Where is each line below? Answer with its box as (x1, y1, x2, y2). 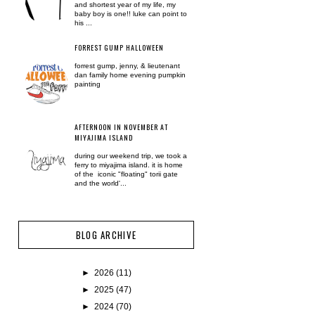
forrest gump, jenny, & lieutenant (75, 62, 180, 70)
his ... (75, 19, 92, 27)
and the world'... (75, 179, 127, 187)
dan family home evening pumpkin (75, 71, 186, 79)
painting (75, 80, 101, 88)
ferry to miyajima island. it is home (75, 161, 183, 169)
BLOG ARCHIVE (75, 228, 137, 242)
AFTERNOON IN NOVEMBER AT (75, 122, 168, 132)
